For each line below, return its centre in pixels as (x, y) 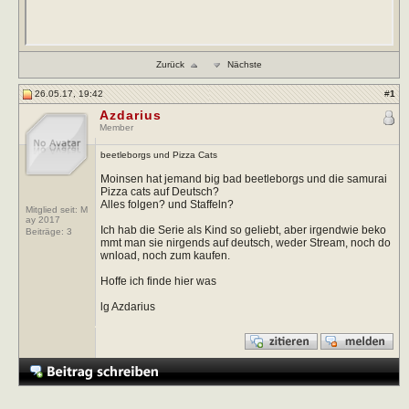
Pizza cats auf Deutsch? (159, 191)
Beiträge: (46, 231)
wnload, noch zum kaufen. (165, 255)
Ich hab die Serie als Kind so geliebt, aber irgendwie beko (243, 230)
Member (116, 127)
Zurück (170, 64)
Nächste (245, 64)
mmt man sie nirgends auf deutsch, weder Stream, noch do (245, 242)
